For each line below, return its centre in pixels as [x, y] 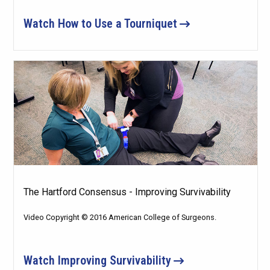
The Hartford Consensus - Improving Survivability [127, 192]
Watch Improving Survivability [97, 261]
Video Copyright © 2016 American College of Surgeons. [120, 218]
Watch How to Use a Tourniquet [100, 23]
